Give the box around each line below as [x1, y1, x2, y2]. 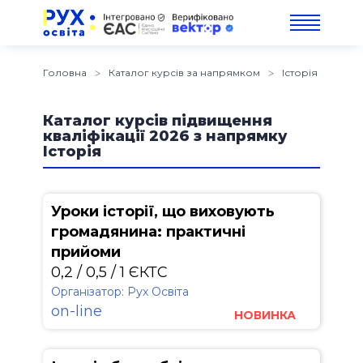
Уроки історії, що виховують [51, 203, 275, 220]
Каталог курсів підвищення [43, 112, 272, 130]
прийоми [51, 243, 121, 261]
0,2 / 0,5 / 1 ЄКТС [51, 263, 168, 281]
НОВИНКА [234, 308, 296, 322]
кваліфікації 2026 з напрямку [43, 127, 288, 145]
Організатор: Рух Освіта [51, 284, 189, 299]
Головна [43, 66, 87, 79]
